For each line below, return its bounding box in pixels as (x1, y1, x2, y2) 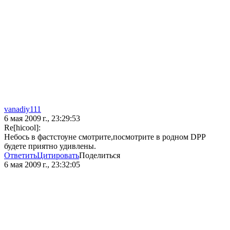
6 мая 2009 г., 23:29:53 (4, 114, 80, 123)
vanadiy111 (4, 105, 41, 114)
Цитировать (37, 151, 79, 160)
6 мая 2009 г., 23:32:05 (4, 160, 80, 169)
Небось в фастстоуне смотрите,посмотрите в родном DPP (4, 132, 205, 142)
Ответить (4, 151, 37, 160)
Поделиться (79, 151, 120, 160)
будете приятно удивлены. (4, 142, 96, 151)
